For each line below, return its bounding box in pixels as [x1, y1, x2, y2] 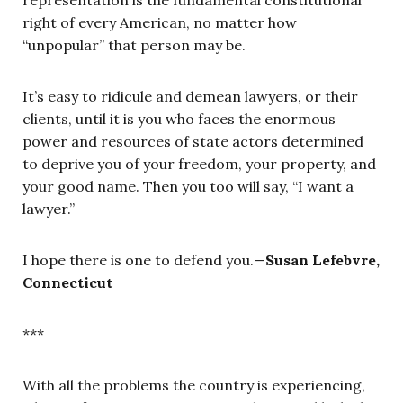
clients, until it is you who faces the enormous [22, 110, 336, 129]
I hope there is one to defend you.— [22, 251, 265, 270]
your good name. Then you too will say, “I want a [22, 177, 354, 196]
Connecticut [22, 273, 112, 292]
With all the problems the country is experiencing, [22, 376, 365, 395]
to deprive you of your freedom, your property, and [22, 155, 376, 174]
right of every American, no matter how [22, 13, 297, 32]
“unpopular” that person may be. [22, 36, 246, 55]
